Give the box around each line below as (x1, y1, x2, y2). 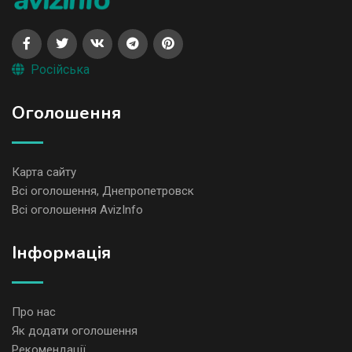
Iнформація (12, 241, 111, 266)
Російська (31, 62, 90, 78)
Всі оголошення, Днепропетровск (12, 184, 194, 199)
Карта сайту (12, 165, 76, 180)
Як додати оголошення (12, 324, 137, 339)
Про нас (12, 305, 56, 320)
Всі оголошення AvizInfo (12, 203, 143, 218)
